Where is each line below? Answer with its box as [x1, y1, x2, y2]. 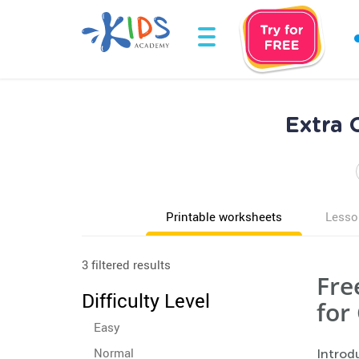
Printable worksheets [166, 208, 282, 224]
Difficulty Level [82, 288, 210, 313]
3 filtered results [82, 256, 171, 272]
